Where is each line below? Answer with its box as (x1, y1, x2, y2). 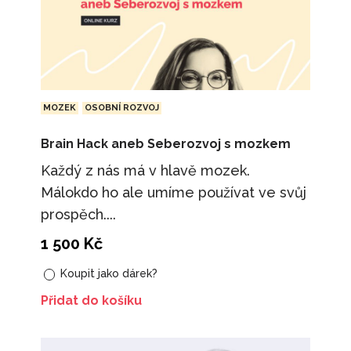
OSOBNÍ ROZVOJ (84, 103, 159, 114)
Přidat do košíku (40, 292, 142, 308)
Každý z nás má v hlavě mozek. (40, 162, 250, 179)
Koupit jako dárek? (57, 267, 158, 280)
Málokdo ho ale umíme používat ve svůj (40, 184, 306, 201)
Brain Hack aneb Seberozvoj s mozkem (40, 136, 291, 152)
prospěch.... (40, 206, 116, 223)
